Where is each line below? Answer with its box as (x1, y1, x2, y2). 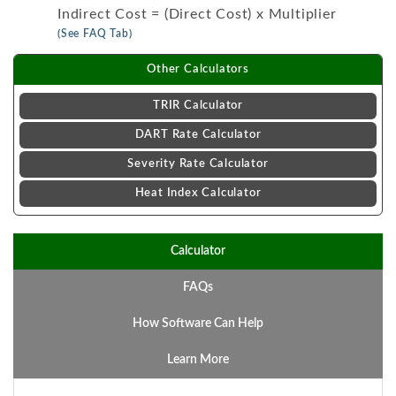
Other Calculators (147, 64, 249, 75)
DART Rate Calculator (134, 129, 262, 141)
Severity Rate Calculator (127, 158, 269, 170)
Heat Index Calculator (134, 187, 262, 199)
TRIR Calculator (153, 100, 243, 111)
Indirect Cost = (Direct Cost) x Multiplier (57, 7, 337, 21)
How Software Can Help (133, 317, 263, 330)
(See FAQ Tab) (57, 28, 133, 39)
